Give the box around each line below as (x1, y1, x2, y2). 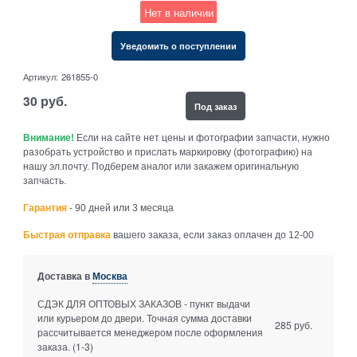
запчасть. (23, 175, 67, 187)
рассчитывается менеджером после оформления (37, 325, 263, 339)
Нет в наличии (143, 4, 214, 20)
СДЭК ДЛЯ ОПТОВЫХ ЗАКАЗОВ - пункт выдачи (37, 296, 250, 311)
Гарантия (23, 202, 68, 214)
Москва (92, 269, 127, 284)
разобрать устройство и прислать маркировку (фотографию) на (23, 147, 313, 159)
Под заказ (194, 99, 237, 112)
